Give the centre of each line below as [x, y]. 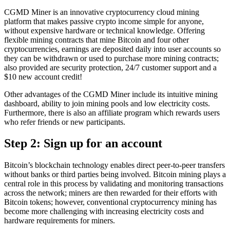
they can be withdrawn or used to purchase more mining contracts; [111, 58]
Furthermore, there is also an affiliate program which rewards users [112, 112]
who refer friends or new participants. [65, 122]
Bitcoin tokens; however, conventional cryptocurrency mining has [110, 202]
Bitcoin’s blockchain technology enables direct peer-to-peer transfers [114, 165]
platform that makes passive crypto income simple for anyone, [104, 21]
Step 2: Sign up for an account [83, 143]
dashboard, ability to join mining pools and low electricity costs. [107, 103]
